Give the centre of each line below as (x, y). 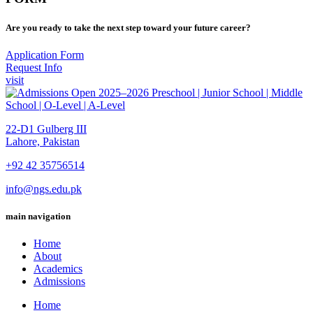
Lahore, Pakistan (43, 141)
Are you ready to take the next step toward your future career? (128, 27)
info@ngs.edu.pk (44, 189)
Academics (58, 269)
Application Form (45, 54)
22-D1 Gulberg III (46, 129)
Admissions (59, 282)
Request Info (34, 67)
